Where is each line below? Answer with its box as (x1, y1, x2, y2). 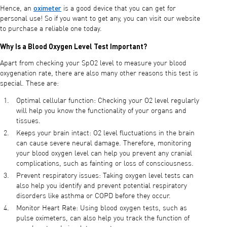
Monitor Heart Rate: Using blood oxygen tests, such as (16, 204, 187, 212)
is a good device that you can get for (61, 5, 176, 12)
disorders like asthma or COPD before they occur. (16, 192, 175, 200)
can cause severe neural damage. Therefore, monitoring (16, 139, 192, 147)
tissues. (16, 117, 41, 125)
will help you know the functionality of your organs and (16, 107, 186, 115)
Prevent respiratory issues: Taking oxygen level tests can (16, 172, 194, 179)
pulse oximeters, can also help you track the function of (16, 214, 190, 222)
